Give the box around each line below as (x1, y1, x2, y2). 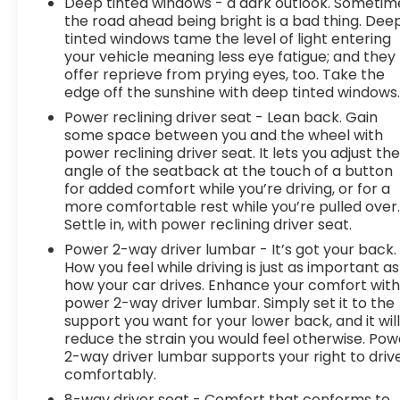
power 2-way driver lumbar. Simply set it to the (64, 292, 396, 313)
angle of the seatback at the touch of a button (64, 160, 394, 181)
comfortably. (64, 363, 157, 385)
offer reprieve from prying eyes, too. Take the (64, 63, 386, 85)
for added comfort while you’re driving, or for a (64, 178, 391, 199)
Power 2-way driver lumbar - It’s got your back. (64, 238, 397, 260)
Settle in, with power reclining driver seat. (64, 213, 353, 235)
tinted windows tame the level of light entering (64, 28, 392, 49)
